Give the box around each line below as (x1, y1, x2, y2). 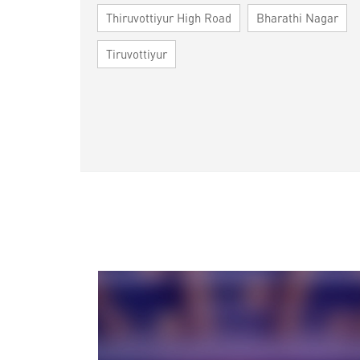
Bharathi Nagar (256, 10, 338, 27)
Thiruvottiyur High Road (105, 10, 231, 27)
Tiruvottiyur (105, 46, 167, 63)
